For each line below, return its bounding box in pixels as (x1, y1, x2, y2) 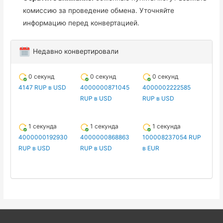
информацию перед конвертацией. (23, 18, 140, 27)
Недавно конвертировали (31, 47, 119, 56)
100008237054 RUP (142, 133, 201, 141)
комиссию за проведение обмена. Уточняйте (23, 6, 175, 14)
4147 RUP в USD (18, 84, 67, 92)
